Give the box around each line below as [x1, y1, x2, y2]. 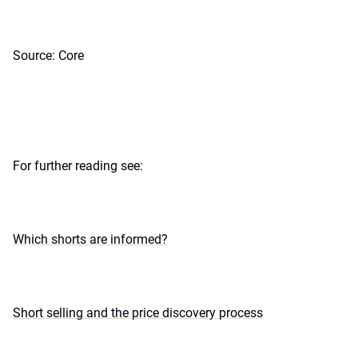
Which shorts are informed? [13, 232, 168, 247]
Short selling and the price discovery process [13, 305, 263, 320]
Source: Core [13, 48, 84, 63]
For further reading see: [13, 158, 143, 173]
